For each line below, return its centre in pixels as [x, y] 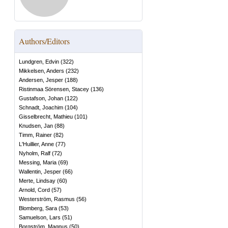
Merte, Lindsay [37, 181]
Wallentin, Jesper [40, 172]
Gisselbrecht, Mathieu [46, 117]
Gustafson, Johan [41, 98]
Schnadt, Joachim [41, 107]
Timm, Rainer [35, 135]
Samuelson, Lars [40, 217]
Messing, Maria [38, 162]
